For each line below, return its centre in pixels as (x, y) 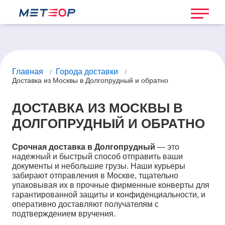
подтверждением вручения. (64, 214)
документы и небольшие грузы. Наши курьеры (99, 166)
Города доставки (87, 72)
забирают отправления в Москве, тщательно (95, 176)
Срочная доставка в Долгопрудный (84, 147)
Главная (28, 72)
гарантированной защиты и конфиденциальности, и (109, 195)
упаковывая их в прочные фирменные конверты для (111, 185)
